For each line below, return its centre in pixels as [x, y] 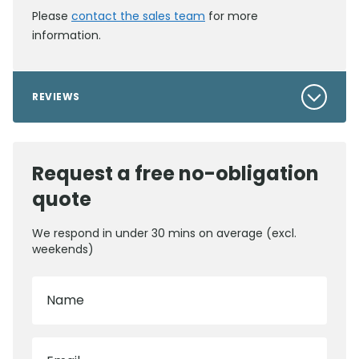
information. [67, 36]
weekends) [63, 250]
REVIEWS [56, 97]
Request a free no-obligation [175, 174]
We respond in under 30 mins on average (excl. [164, 234]
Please [52, 16]
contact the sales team [138, 16]
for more [232, 16]
